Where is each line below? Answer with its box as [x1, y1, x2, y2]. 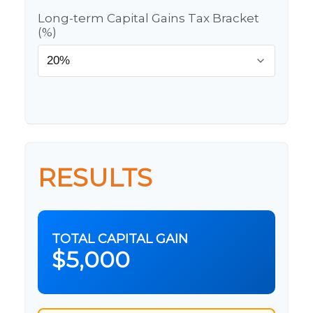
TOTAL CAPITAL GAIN [52, 231, 188, 247]
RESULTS [38, 162, 152, 193]
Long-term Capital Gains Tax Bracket [38, 10, 259, 25]
